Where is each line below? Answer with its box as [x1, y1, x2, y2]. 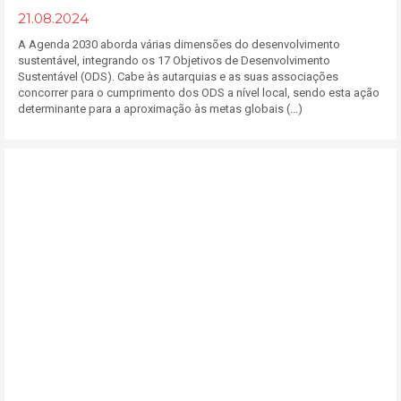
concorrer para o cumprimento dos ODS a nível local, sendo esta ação [18, 86, 380, 99]
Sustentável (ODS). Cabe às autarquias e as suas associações [18, 70, 338, 83]
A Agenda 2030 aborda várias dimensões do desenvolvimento [18, 38, 340, 51]
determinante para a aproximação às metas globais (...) [18, 102, 303, 115]
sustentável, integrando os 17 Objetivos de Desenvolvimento [18, 54, 330, 67]
